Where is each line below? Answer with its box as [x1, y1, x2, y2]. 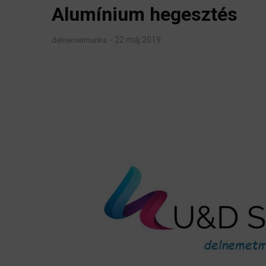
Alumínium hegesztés [52, 2, 237, 26]
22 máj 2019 [115, 35, 161, 45]
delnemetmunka [52, 36, 109, 45]
